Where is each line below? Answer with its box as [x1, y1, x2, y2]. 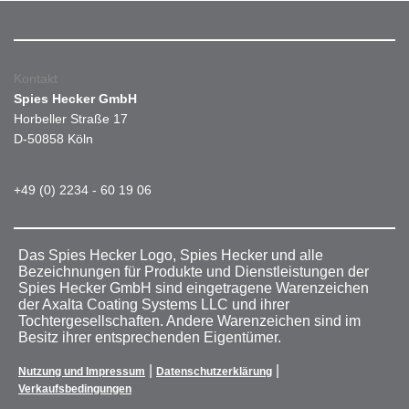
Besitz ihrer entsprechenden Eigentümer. [18, 330, 281, 346]
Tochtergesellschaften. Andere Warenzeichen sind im [18, 313, 361, 330]
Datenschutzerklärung [156, 365, 272, 379]
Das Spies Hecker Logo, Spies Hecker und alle [18, 247, 323, 264]
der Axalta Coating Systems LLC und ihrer [18, 297, 289, 313]
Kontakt [14, 71, 58, 87]
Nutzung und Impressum [18, 365, 145, 379]
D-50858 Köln [14, 131, 93, 147]
